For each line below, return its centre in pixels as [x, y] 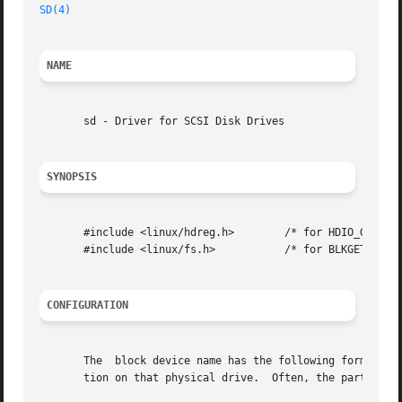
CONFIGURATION [88, 306]
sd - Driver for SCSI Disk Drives [162, 122]
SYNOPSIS [72, 177]
